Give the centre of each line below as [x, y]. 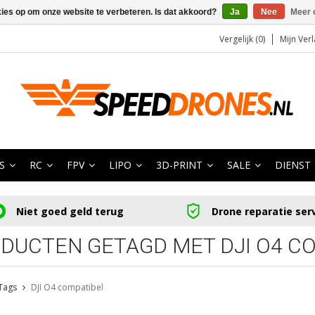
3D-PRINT [179, 165]
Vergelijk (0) [242, 39]
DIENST [293, 165]
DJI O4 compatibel [67, 288]
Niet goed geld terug [70, 211]
